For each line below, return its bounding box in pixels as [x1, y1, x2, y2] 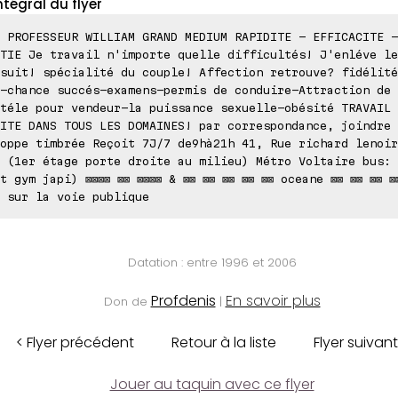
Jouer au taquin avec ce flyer [109, 373, 314, 394]
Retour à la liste [171, 331, 276, 353]
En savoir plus [225, 290, 321, 311]
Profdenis [150, 290, 216, 311]
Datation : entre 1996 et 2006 [127, 253, 297, 271]
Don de [103, 292, 151, 310]
